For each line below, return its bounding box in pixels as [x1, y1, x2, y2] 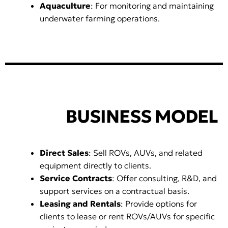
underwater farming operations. [40, 13, 160, 24]
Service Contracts [40, 173, 112, 184]
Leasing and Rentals [40, 198, 121, 209]
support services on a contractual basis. [40, 186, 189, 196]
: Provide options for [121, 198, 197, 209]
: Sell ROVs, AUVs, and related [89, 148, 203, 158]
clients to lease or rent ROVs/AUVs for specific [40, 211, 215, 222]
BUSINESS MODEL [66, 105, 218, 128]
